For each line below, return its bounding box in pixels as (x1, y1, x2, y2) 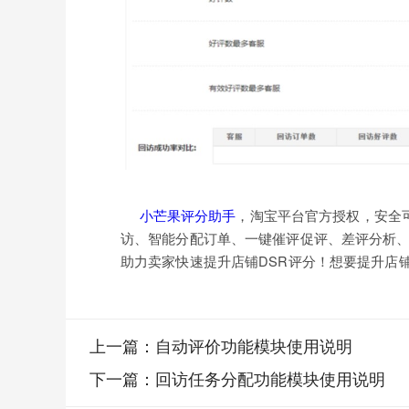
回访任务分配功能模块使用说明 (155, 371, 385, 389)
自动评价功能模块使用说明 (155, 338, 352, 356)
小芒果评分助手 (139, 205, 236, 225)
